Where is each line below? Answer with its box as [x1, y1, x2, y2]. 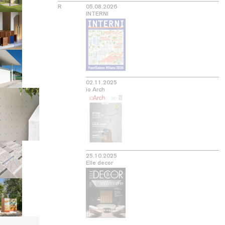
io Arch [85, 85, 105, 93]
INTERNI [85, 10, 108, 18]
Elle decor [85, 159, 113, 167]
